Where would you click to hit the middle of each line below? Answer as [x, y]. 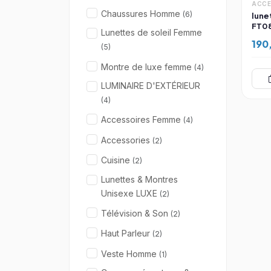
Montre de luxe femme [148, 67]
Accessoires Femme [142, 120]
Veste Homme [130, 253]
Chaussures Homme [142, 13]
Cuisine [117, 160]
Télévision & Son [136, 213]
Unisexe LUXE [130, 193]
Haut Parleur [127, 233]
